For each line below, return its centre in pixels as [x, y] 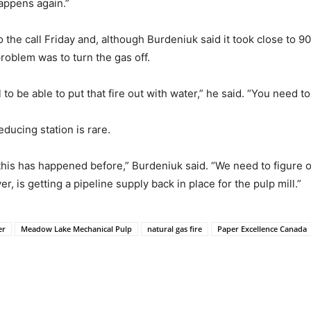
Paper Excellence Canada [262, 228]
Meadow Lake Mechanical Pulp [76, 228]
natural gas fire [175, 228]
